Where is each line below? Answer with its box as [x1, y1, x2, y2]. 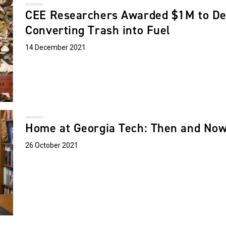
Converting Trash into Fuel [25, 22, 171, 38]
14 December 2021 [25, 43, 86, 51]
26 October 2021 [25, 141, 79, 150]
